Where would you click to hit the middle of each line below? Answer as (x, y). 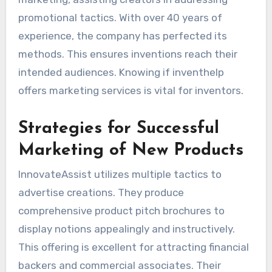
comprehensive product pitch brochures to (121, 211)
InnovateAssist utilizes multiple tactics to (120, 175)
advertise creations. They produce (101, 193)
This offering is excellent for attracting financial (133, 247)
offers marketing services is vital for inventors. (131, 90)
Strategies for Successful (118, 128)
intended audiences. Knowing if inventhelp (121, 72)
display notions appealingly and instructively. (126, 229)
